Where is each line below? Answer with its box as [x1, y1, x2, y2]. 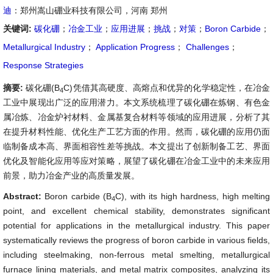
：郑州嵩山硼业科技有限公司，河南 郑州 [12, 5, 168, 15]
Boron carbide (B [44, 191, 112, 201]
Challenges [183, 42, 229, 52]
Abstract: [3, 191, 45, 201]
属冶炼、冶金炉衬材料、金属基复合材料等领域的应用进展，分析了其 [3, 112, 270, 122]
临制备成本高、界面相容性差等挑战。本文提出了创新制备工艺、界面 [3, 141, 270, 151]
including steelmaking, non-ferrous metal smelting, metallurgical [3, 250, 270, 260]
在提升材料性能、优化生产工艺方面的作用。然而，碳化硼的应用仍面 [3, 127, 270, 136]
